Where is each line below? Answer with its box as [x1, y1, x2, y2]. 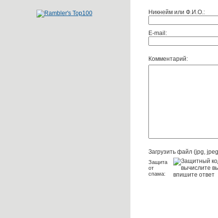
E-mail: [148, 30, 167, 36]
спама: [148, 171, 167, 177]
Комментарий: [148, 55, 188, 62]
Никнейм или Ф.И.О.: [148, 9, 205, 16]
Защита [148, 159, 167, 165]
